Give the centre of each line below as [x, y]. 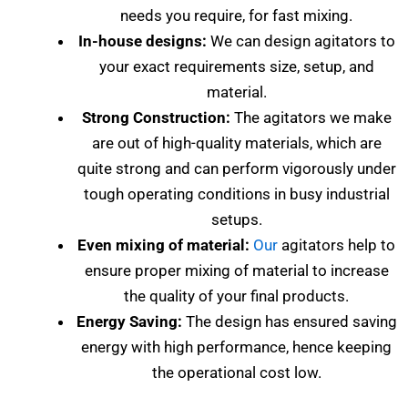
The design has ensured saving [289, 321]
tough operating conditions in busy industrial [236, 194]
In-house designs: [142, 41]
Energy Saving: [129, 321]
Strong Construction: [156, 117]
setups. [236, 219]
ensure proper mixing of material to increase [236, 270]
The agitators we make [311, 117]
